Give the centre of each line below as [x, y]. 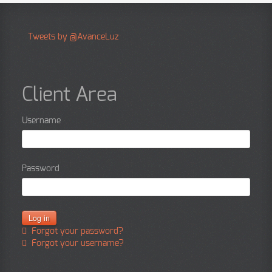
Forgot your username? [77, 243]
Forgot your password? [76, 231]
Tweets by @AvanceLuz [73, 37]
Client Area [70, 94]
